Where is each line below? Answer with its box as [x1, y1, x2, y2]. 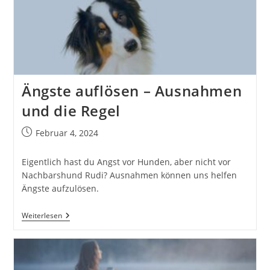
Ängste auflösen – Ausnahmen [21, 80, 242, 101]
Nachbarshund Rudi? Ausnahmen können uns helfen [21, 169, 237, 181]
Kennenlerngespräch [61, 3, 146, 15]
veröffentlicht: [20, 139, 78, 151]
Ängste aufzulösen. [21, 182, 99, 194]
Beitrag [20, 126, 50, 138]
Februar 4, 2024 [35, 127, 98, 139]
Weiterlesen [21, 210, 62, 221]
